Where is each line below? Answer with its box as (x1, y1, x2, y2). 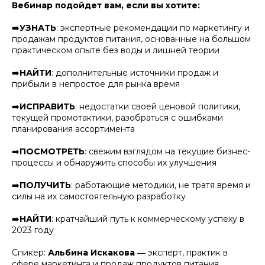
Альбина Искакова (48, 247, 135, 258)
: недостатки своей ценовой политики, (75, 101, 240, 112)
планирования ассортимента (12, 123, 135, 134)
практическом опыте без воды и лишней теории (12, 44, 219, 56)
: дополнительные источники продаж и (51, 67, 218, 78)
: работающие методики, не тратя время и (71, 179, 251, 190)
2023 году (12, 224, 54, 235)
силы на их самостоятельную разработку (12, 190, 186, 202)
